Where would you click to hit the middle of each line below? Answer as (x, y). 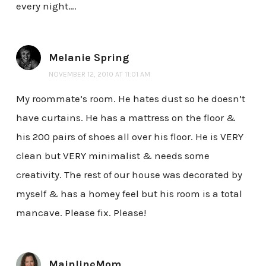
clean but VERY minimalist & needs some (113, 156)
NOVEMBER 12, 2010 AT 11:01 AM (99, 74)
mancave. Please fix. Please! (81, 213)
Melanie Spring (88, 57)
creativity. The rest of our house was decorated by (129, 175)
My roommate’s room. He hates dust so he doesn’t (130, 99)
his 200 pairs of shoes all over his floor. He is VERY (129, 137)
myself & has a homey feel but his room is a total (129, 194)
